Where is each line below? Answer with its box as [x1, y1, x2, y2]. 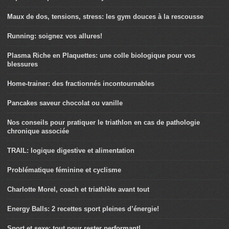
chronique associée [7, 127, 69, 135]
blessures [7, 60, 38, 68]
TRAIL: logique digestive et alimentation [7, 147, 134, 154]
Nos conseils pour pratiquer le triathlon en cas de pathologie [7, 119, 200, 126]
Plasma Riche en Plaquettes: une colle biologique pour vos [7, 52, 195, 59]
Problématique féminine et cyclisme [7, 166, 121, 174]
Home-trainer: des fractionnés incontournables [7, 80, 154, 87]
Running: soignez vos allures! [7, 32, 102, 40]
